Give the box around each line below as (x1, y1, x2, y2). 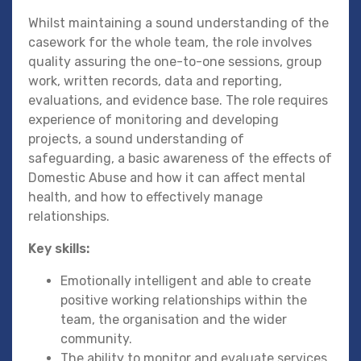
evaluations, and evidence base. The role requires (28, 93, 328, 109)
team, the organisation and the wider (60, 312, 287, 328)
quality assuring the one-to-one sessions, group (28, 54, 322, 70)
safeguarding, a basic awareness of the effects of (28, 151, 332, 167)
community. (60, 331, 132, 347)
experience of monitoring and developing (28, 112, 279, 128)
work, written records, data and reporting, (28, 73, 282, 89)
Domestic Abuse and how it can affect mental (28, 170, 305, 186)
